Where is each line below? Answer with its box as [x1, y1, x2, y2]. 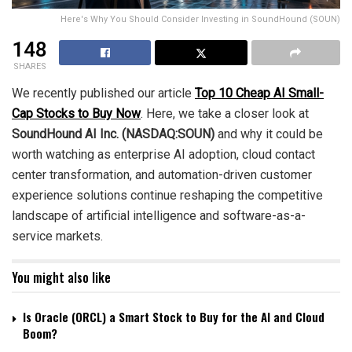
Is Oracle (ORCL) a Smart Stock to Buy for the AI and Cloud [23, 307, 324, 325]
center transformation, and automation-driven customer [12, 167, 312, 182]
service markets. [12, 228, 103, 244]
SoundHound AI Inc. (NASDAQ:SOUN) [12, 126, 214, 141]
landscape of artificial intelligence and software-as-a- [12, 207, 306, 223]
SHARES [13, 59, 46, 73]
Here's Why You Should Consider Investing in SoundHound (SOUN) [60, 12, 340, 26]
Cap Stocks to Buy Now [12, 105, 141, 121]
